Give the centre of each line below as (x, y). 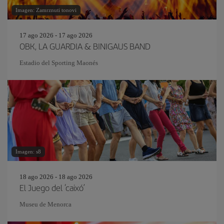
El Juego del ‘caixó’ (52, 187)
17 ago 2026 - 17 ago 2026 (56, 35)
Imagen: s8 (28, 151)
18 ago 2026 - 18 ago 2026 (56, 177)
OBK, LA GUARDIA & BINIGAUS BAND (85, 46)
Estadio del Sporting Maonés (59, 63)
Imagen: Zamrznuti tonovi (46, 10)
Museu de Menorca (45, 204)
